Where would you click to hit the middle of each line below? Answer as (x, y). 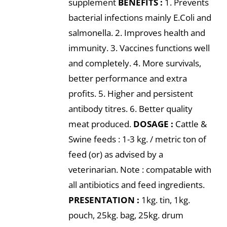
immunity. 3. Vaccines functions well (139, 48)
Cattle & (190, 124)
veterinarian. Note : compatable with (140, 169)
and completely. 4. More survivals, (135, 63)
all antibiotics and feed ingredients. (136, 185)
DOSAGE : (153, 124)
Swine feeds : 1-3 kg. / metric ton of (137, 139)
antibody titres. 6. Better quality (130, 109)
